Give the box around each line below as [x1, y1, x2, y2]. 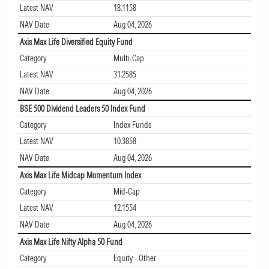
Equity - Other [111, 253, 156, 264]
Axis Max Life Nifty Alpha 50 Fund [20, 236, 122, 247]
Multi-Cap [111, 53, 144, 64]
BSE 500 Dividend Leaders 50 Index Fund [20, 103, 145, 114]
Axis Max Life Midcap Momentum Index [20, 169, 141, 181]
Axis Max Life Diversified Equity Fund [20, 36, 133, 47]
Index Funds [111, 119, 151, 131]
